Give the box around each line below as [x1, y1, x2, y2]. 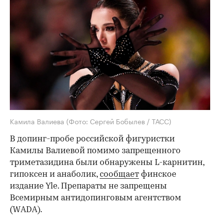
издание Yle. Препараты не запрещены [10, 182, 167, 191]
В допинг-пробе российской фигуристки [10, 135, 175, 144]
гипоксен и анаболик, [10, 170, 100, 179]
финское [139, 170, 176, 179]
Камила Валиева [10, 115, 66, 127]
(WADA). [10, 206, 42, 215]
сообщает [100, 170, 139, 179]
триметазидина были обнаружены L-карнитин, [10, 159, 204, 167]
